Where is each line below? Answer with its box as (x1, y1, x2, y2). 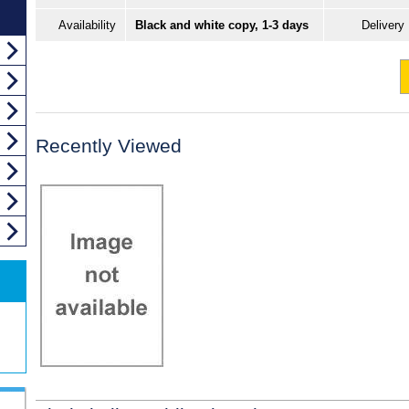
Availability (58, 18, 116, 33)
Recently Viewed (36, 135, 182, 157)
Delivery (362, 18, 404, 33)
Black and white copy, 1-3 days (135, 18, 309, 33)
